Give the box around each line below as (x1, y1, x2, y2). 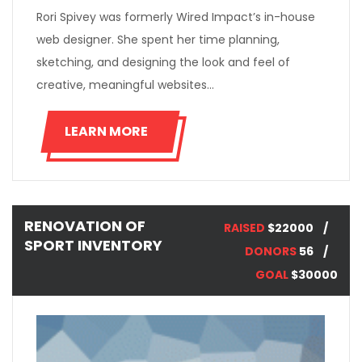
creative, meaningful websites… (36, 77, 214, 94)
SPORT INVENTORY (24, 235, 162, 256)
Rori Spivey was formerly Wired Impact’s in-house (36, 9, 315, 26)
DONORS (245, 243, 297, 260)
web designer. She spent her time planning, (36, 32, 280, 48)
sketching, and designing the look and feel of (36, 54, 290, 71)
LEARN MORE (65, 122, 148, 141)
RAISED (224, 220, 265, 237)
